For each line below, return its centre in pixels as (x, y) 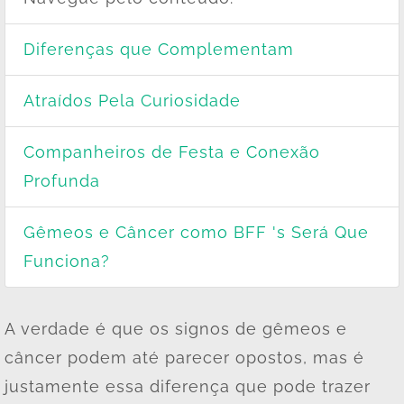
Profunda (62, 180)
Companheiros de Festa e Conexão (172, 151)
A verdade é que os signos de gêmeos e (176, 328)
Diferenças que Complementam (159, 49)
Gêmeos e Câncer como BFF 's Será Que (196, 232)
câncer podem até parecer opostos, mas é (184, 357)
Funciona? (67, 261)
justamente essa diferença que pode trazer (188, 386)
